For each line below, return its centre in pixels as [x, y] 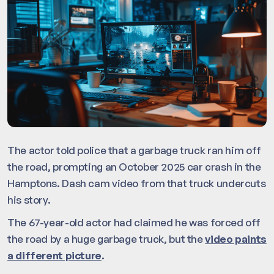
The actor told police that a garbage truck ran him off [134, 150]
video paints [236, 239]
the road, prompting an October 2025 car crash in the [134, 166]
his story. [29, 199]
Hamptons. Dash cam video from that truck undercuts [137, 183]
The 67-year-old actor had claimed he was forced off [134, 222]
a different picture [54, 255]
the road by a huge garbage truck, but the [106, 239]
